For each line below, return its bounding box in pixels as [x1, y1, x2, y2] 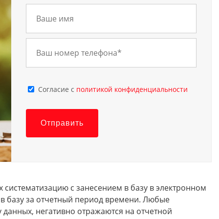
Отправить [40, 119, 84, 128]
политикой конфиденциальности [76, 84, 188, 94]
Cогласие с [38, 84, 76, 94]
